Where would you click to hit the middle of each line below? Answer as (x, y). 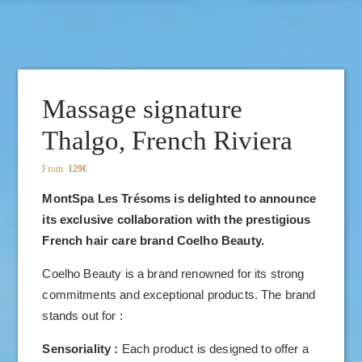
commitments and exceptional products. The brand (179, 294)
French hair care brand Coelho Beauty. (153, 240)
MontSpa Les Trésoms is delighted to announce (179, 198)
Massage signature (143, 109)
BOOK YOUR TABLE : (82, 28)
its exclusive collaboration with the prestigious (177, 219)
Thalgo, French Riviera (168, 141)
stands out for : (82, 315)
